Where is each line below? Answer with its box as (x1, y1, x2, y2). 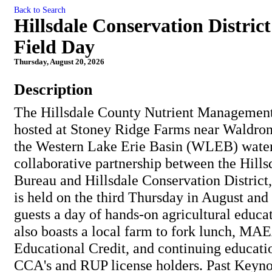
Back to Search (14, 5, 66, 15)
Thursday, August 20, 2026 (14, 57, 104, 66)
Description (14, 81, 92, 98)
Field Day (14, 36, 95, 58)
